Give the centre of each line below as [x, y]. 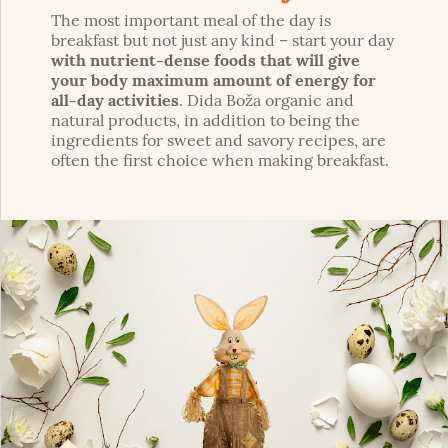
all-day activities [115, 99]
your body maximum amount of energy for [213, 79]
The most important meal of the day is [191, 19]
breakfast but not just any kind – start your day [222, 39]
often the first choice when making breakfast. [220, 159]
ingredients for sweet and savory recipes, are [218, 139]
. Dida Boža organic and [266, 99]
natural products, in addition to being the [205, 119]
